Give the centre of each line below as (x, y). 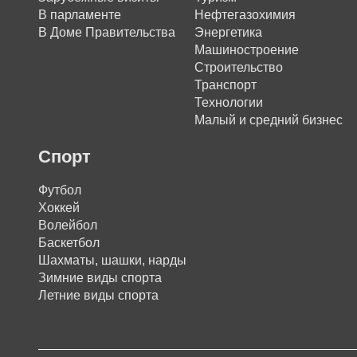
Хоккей (59, 208)
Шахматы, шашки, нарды (112, 260)
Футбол (60, 190)
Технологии (228, 102)
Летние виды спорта (98, 295)
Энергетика (228, 32)
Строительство (238, 67)
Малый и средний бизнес (268, 120)
